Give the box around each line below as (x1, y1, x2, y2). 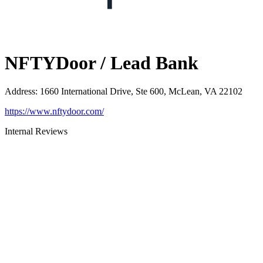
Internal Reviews (5, 126, 68, 137)
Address (5, 86, 35, 97)
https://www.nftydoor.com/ (5, 106, 104, 117)
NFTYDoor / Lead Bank (5, 52, 198, 73)
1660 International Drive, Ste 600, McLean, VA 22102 (40, 86, 242, 97)
